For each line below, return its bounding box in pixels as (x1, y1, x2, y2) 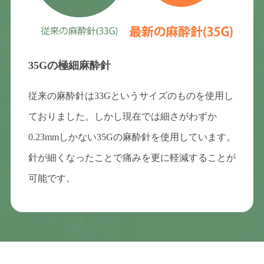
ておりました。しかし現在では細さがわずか (28, 111, 217, 121)
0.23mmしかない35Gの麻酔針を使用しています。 (28, 131, 236, 142)
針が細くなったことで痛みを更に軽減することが (28, 152, 236, 163)
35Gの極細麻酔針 (28, 59, 111, 71)
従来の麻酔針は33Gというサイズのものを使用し (28, 90, 233, 101)
